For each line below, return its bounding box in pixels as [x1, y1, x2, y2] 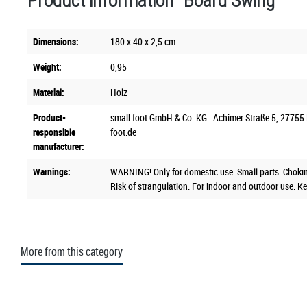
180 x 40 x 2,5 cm [110, 34, 175, 48]
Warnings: [33, 164, 71, 178]
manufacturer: [33, 139, 84, 153]
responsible [33, 125, 75, 138]
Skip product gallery [27, 284, 100, 298]
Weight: [33, 60, 62, 73]
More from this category [21, 243, 123, 259]
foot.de [110, 125, 136, 138]
